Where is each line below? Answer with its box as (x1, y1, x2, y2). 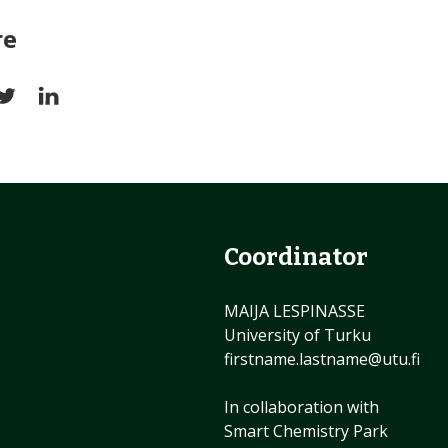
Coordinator (223, 243, 368, 272)
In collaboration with (223, 396, 379, 419)
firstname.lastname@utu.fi (223, 348, 420, 371)
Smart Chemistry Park (223, 420, 388, 443)
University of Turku (223, 324, 371, 347)
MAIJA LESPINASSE (223, 300, 365, 323)
